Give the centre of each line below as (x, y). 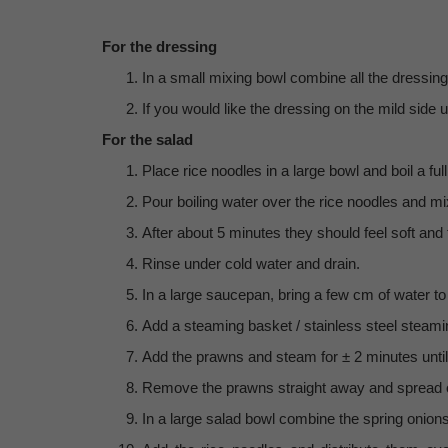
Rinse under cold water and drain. (251, 263)
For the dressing (159, 46)
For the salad (147, 139)
